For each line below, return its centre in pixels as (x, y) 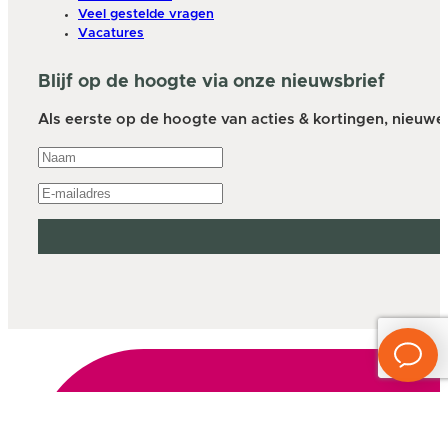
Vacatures (111, 34)
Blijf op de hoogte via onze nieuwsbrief (211, 82)
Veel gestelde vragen (146, 15)
